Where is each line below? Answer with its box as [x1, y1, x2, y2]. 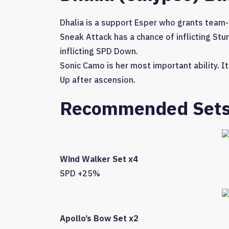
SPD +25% [60, 168, 100, 179]
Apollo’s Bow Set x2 [60, 213, 139, 224]
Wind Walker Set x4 [60, 154, 138, 165]
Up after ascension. [60, 75, 135, 85]
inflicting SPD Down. [60, 46, 138, 57]
